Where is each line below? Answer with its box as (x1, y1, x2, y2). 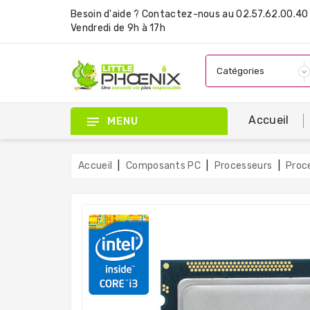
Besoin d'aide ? (71, 8, 142, 20)
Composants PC (126, 159, 201, 172)
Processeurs (214, 159, 273, 172)
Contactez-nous (141, 8, 221, 20)
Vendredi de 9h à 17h (71, 22, 166, 34)
